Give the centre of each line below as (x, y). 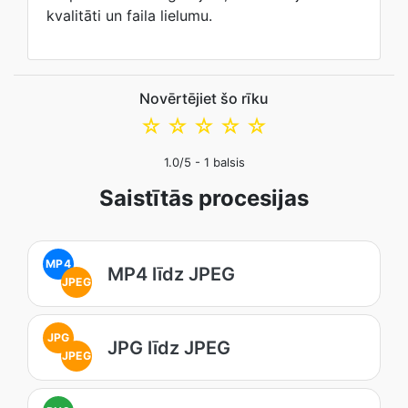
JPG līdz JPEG (169, 347)
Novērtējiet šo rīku (204, 98)
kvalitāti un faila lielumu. (129, 15)
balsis (227, 162)
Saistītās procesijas (204, 198)
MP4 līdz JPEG (171, 274)
